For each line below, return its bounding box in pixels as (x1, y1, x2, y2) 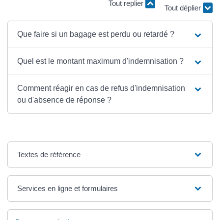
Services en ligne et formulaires (17, 184, 118, 193)
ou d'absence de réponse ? (17, 96, 112, 105)
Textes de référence (17, 150, 81, 159)
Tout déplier (165, 4, 203, 13)
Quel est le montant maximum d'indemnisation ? (17, 57, 184, 66)
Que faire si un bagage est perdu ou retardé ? (17, 30, 175, 39)
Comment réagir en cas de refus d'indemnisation (17, 84, 186, 93)
